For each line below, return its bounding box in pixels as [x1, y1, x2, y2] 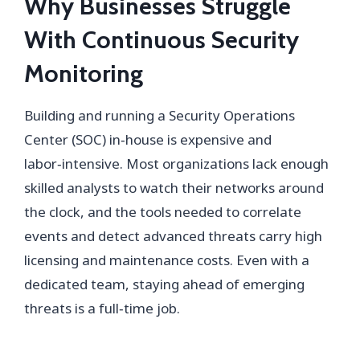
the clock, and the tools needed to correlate [24, 202, 301, 221]
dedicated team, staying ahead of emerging [24, 274, 305, 293]
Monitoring [24, 58, 143, 88]
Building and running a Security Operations [24, 105, 295, 125]
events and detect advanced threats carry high [24, 226, 322, 245]
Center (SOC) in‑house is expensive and [24, 129, 272, 149]
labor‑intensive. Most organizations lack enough [24, 153, 329, 173]
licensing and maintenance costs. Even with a [24, 250, 309, 269]
